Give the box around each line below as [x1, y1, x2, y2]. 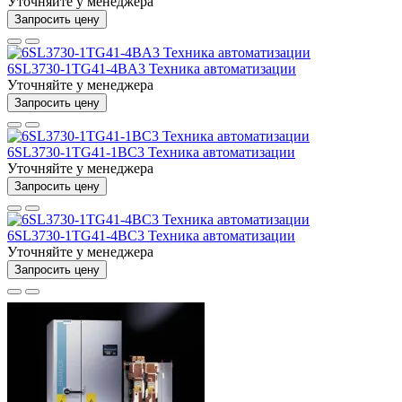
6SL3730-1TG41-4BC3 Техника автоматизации [7, 227, 295, 243]
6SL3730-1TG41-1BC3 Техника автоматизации [7, 144, 295, 160]
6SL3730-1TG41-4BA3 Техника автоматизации [7, 60, 296, 76]
